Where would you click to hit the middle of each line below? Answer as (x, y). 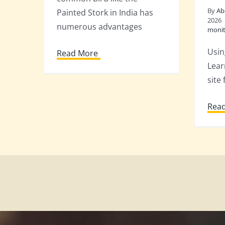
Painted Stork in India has (105, 13)
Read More (77, 53)
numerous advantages (99, 27)
